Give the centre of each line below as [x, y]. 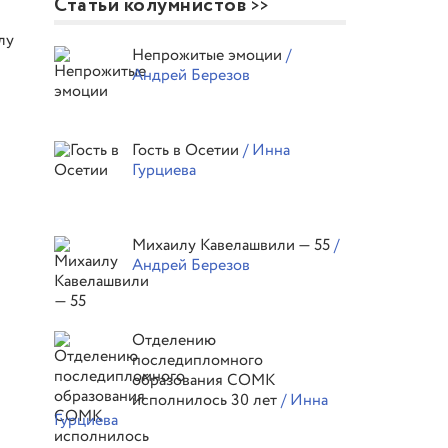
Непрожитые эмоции [209, 55]
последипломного [198, 360]
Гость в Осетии [188, 150]
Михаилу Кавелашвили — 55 [233, 245]
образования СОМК [204, 380]
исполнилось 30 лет [207, 400]
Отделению [174, 340]
